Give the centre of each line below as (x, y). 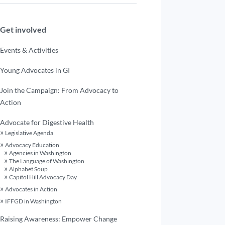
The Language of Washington (46, 161)
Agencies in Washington (40, 153)
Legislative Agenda (29, 133)
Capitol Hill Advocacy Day (43, 177)
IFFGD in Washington (33, 201)
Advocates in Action (31, 189)
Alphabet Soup (28, 169)
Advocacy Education (32, 145)
